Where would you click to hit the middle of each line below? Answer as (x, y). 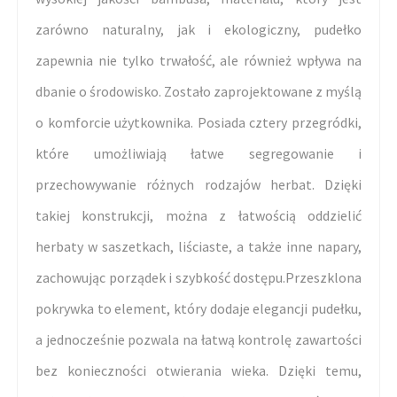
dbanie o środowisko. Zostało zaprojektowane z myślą (198, 92)
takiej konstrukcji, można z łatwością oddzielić (198, 216)
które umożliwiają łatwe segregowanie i (198, 154)
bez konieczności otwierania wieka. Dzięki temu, (198, 371)
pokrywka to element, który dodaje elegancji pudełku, (198, 309)
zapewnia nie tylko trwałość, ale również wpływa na (198, 61)
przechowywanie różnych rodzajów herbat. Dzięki (198, 185)
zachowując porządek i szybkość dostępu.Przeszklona (198, 278)
